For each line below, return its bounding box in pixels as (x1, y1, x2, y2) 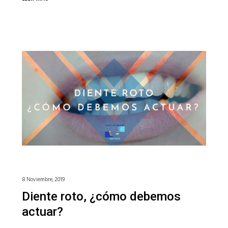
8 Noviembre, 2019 (21, 175, 65, 184)
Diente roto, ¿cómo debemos (21, 189, 181, 204)
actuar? (21, 204, 63, 219)
